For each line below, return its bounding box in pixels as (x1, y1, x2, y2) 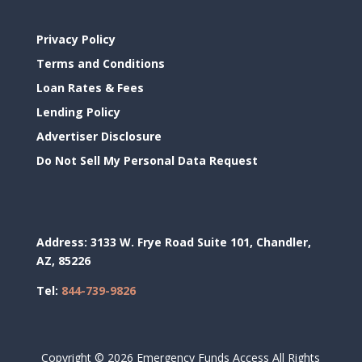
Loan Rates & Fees (36, 79, 144, 95)
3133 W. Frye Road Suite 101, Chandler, (90, 234, 311, 250)
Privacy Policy (36, 31, 116, 47)
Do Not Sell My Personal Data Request (36, 152, 258, 168)
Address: (36, 234, 90, 250)
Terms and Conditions (36, 55, 165, 71)
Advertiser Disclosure (36, 128, 162, 144)
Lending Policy (36, 103, 120, 120)
